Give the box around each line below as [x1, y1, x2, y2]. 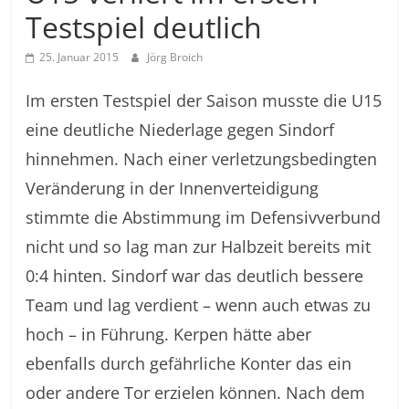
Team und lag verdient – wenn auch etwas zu [26, 294, 372, 316]
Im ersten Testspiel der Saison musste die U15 [26, 89, 383, 111]
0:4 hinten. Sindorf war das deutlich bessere [26, 265, 364, 287]
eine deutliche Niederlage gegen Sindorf [26, 119, 335, 141]
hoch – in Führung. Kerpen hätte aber [26, 323, 312, 345]
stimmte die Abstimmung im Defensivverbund [26, 206, 382, 228]
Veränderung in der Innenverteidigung [26, 177, 320, 199]
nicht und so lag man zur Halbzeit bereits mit [26, 236, 372, 257]
